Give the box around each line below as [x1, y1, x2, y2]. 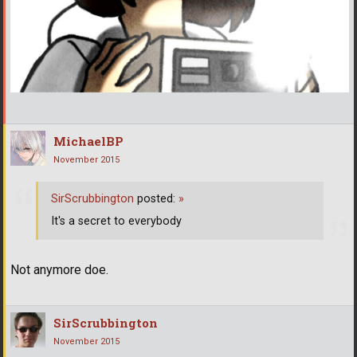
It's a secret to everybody [51, 214, 182, 229]
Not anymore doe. [10, 261, 108, 277]
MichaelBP [53, 133, 124, 150]
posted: [134, 192, 178, 206]
